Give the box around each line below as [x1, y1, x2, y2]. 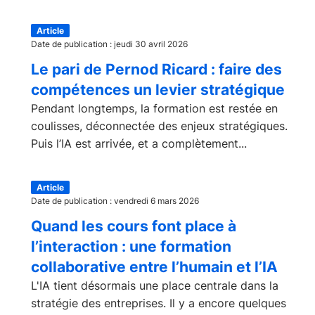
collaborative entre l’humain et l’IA [31, 258, 278, 276]
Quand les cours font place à [31, 217, 236, 235]
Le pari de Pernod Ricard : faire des [31, 60, 282, 78]
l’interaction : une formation [31, 238, 231, 255]
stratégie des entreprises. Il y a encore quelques [31, 296, 286, 310]
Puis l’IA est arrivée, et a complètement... [31, 136, 247, 150]
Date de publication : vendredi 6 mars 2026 [31, 195, 199, 206]
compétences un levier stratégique [31, 81, 285, 98]
